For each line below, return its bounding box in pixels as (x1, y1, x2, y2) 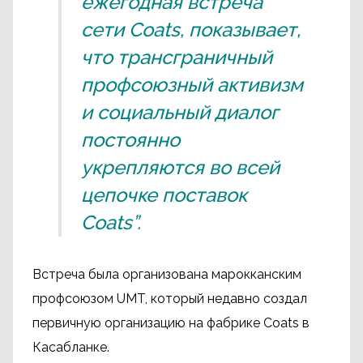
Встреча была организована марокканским (32, 267, 301, 282)
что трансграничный (81, 45, 272, 69)
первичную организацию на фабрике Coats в (32, 315, 310, 331)
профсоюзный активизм (81, 73, 303, 96)
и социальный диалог (81, 100, 279, 124)
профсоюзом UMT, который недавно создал (32, 291, 307, 306)
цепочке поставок (81, 183, 247, 207)
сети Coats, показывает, (81, 18, 301, 41)
